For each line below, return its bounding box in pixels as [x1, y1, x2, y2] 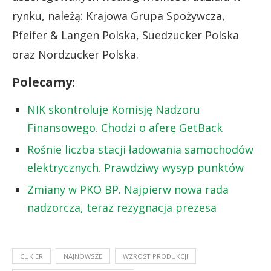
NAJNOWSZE [64, 251, 102, 261]
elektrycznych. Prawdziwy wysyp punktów [27, 160, 244, 175]
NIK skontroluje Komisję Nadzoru [27, 102, 200, 117]
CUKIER [20, 251, 43, 261]
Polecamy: [12, 73, 75, 90]
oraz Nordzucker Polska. [12, 47, 139, 62]
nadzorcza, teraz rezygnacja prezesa [27, 200, 217, 215]
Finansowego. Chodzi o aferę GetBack [27, 120, 223, 135]
